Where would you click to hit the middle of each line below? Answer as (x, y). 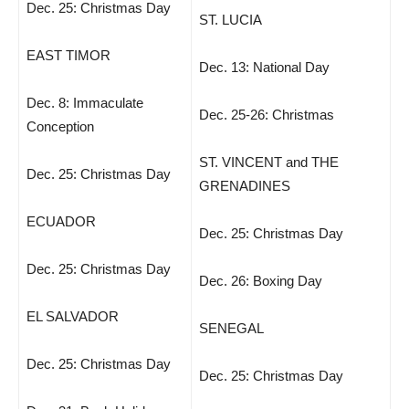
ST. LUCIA (231, 20)
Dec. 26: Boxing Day (261, 281)
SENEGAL (231, 328)
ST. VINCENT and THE (269, 162)
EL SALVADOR (73, 316)
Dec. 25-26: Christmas (267, 115)
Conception (60, 126)
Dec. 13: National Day (264, 67)
